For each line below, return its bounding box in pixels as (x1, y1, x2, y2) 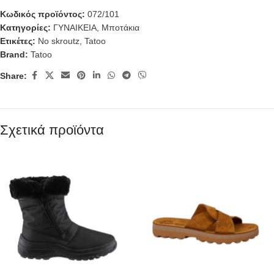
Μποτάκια (102, 23, 139, 33)
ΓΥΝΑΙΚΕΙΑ (53, 23, 97, 33)
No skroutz (38, 36, 80, 46)
